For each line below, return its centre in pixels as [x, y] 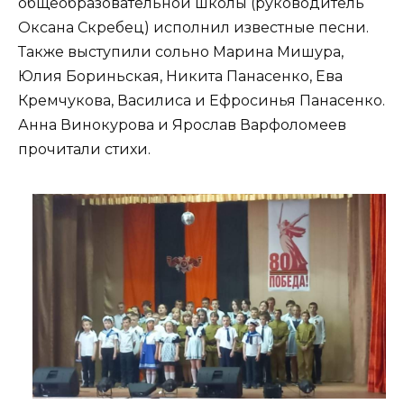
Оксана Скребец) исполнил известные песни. [193, 28]
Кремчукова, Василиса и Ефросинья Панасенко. [202, 101]
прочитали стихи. [84, 150]
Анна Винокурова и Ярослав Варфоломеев [182, 125]
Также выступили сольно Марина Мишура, [181, 52]
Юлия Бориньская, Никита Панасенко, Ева [180, 77]
